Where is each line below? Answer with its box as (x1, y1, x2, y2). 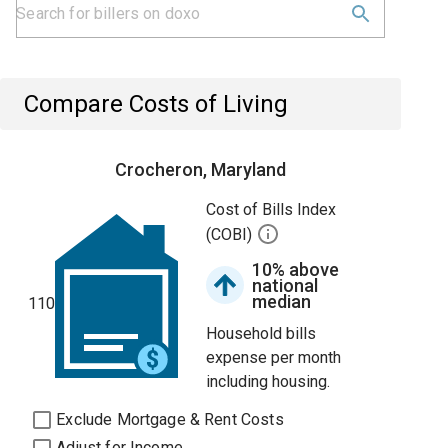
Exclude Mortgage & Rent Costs (56, 410, 284, 429)
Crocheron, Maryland (115, 159, 287, 180)
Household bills (206, 324, 317, 343)
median (252, 291, 312, 312)
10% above (252, 259, 340, 280)
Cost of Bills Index (206, 200, 337, 219)
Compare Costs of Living (24, 90, 289, 118)
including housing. (206, 372, 331, 391)
